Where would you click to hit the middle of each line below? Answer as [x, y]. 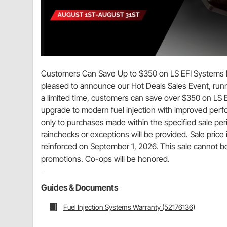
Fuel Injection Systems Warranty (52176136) [129, 207]
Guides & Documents [80, 187]
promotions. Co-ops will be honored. [105, 158]
